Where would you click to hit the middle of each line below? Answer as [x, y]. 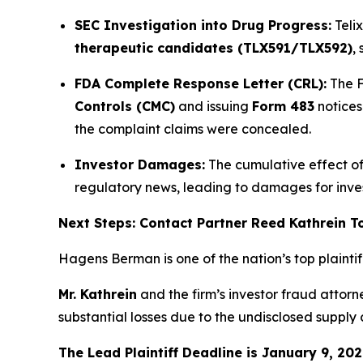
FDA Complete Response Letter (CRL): [201, 84]
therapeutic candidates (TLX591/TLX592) [214, 48]
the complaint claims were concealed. [193, 129]
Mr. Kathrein [98, 295]
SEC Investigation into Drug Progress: [203, 26]
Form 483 [283, 107]
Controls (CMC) [125, 107]
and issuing [214, 107]
